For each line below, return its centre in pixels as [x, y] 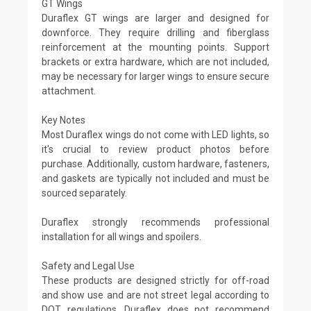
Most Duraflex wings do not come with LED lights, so [155, 134]
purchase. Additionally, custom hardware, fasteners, [155, 163]
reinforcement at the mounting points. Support [155, 47]
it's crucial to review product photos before [155, 149]
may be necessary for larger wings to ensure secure [155, 76]
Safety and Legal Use [88, 266]
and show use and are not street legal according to [155, 295]
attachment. [69, 91]
